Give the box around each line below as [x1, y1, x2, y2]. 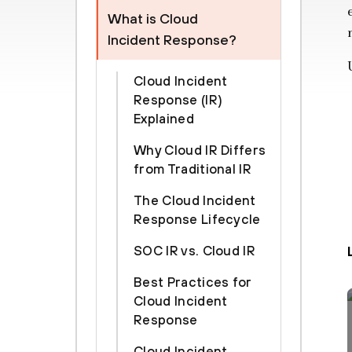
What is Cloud [108, 10, 198, 27]
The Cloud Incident [134, 192, 256, 208]
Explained [134, 111, 194, 126]
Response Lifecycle [134, 211, 261, 227]
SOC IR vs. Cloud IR [134, 243, 256, 258]
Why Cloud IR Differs [134, 142, 266, 158]
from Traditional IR [134, 161, 252, 177]
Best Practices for [134, 274, 251, 290]
